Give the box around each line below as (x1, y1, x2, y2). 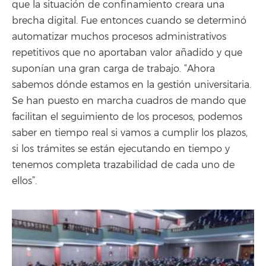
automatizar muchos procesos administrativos (12, 31, 226, 43)
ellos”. (12, 175, 37, 187)
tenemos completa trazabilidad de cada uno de (12, 159, 235, 171)
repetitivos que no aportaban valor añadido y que (12, 47, 242, 59)
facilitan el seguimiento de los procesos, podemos (12, 111, 242, 123)
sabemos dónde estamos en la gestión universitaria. (12, 79, 251, 91)
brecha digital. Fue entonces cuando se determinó (12, 15, 246, 27)
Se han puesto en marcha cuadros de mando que (12, 95, 246, 107)
